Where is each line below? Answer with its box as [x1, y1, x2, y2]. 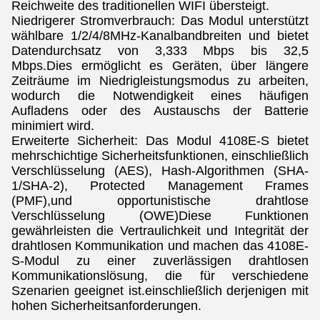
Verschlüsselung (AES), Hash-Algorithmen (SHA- [11, 164, 309, 178]
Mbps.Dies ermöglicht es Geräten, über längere [11, 59, 309, 73]
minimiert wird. [11, 119, 94, 133]
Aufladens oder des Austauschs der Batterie [11, 104, 309, 118]
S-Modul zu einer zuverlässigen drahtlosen [11, 254, 309, 268]
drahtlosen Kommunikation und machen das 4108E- [11, 239, 309, 253]
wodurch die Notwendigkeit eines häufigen [11, 89, 309, 103]
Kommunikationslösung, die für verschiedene [11, 269, 309, 283]
